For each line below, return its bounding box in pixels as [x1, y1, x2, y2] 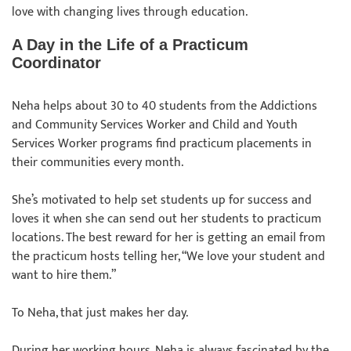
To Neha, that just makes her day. [12, 302, 188, 324]
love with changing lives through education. [12, 2, 248, 23]
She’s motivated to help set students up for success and [12, 190, 312, 211]
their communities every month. [12, 152, 183, 173]
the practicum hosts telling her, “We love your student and [12, 246, 325, 267]
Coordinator [12, 54, 101, 71]
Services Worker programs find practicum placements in [12, 133, 312, 154]
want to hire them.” [12, 265, 116, 286]
